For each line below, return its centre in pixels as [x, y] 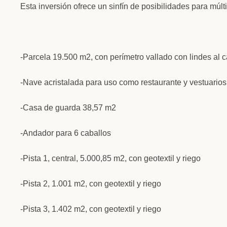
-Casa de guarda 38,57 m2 [68, 107]
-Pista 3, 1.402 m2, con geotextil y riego [91, 209]
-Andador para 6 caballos [66, 133]
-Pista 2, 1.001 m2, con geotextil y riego [91, 183]
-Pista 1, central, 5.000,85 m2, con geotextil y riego [110, 158]
